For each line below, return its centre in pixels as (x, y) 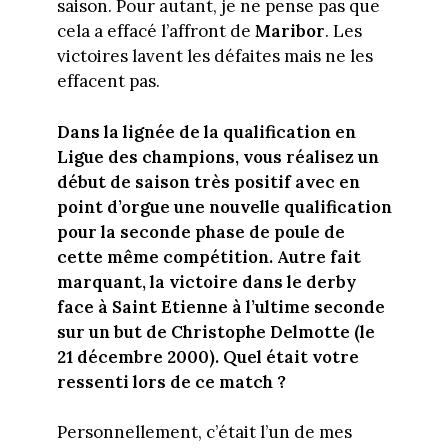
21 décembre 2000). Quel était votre (207, 356)
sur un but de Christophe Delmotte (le (215, 331)
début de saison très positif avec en (208, 181)
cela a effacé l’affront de (155, 31)
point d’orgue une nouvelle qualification (224, 206)
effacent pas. (108, 81)
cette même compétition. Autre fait (208, 256)
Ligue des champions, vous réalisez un (217, 156)
